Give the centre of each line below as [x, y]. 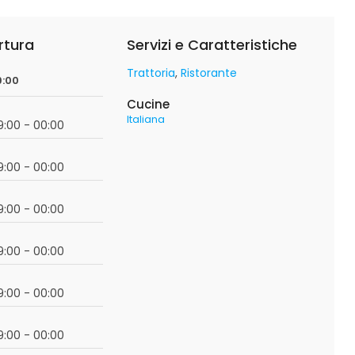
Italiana [145, 119]
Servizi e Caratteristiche [212, 45]
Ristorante [208, 73]
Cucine [148, 104]
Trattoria [151, 73]
